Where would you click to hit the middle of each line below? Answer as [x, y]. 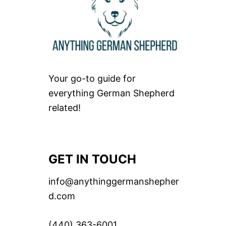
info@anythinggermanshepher [114, 182]
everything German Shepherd [111, 93]
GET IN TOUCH [92, 159]
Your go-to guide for [92, 79]
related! [65, 108]
